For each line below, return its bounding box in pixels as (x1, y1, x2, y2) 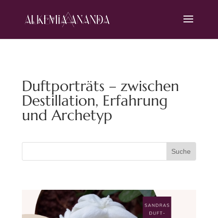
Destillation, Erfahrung (21, 91, 168, 109)
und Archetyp (21, 106, 112, 124)
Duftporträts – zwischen (21, 77, 179, 95)
